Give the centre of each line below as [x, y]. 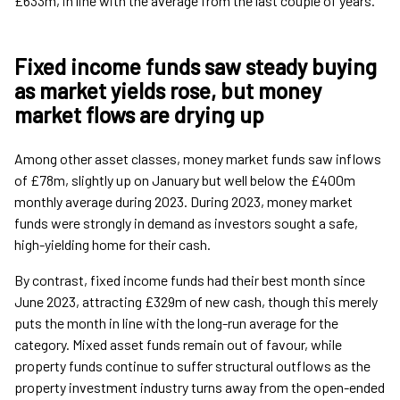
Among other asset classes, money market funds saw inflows [198, 159]
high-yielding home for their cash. [112, 245]
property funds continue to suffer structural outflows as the [192, 366]
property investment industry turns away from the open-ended [200, 387]
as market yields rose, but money [168, 91]
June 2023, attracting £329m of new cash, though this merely [196, 302]
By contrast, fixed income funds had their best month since [190, 280]
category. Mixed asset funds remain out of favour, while [178, 345]
